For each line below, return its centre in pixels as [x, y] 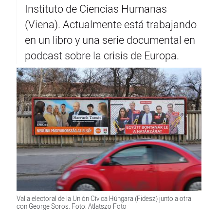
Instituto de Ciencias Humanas [96, 9]
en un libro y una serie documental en [110, 40]
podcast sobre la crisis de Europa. [102, 56]
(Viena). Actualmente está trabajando [110, 25]
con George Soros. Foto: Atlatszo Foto [71, 207]
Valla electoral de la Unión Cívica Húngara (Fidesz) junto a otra [104, 199]
